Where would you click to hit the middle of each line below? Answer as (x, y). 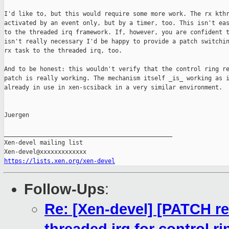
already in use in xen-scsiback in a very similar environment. (113, 88)
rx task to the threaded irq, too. (63, 51)
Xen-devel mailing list (43, 143)
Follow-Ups (64, 189)
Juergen (17, 115)
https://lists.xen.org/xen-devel (60, 161)
